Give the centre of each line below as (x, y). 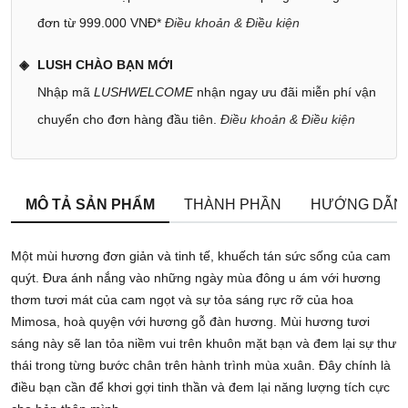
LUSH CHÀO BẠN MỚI (105, 65)
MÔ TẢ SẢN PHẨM (90, 205)
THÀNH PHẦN (233, 205)
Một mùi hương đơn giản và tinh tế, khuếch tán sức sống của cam (201, 256)
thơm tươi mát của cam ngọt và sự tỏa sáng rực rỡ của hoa (182, 300)
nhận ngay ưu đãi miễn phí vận (285, 92)
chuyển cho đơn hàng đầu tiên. (127, 120)
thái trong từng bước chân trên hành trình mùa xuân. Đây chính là (201, 366)
